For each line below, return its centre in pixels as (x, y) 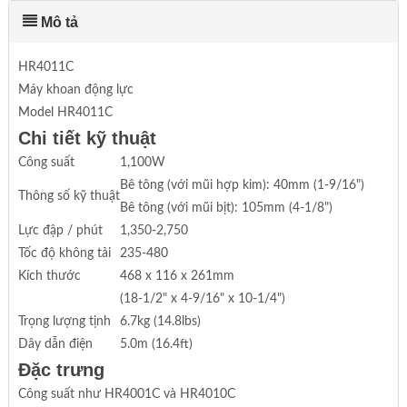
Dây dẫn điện (55, 344)
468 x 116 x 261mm (177, 276)
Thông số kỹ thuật (69, 196)
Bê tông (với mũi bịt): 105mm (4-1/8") (226, 208)
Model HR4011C (65, 112)
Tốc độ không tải (64, 253)
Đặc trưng (61, 369)
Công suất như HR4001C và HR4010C (126, 394)
